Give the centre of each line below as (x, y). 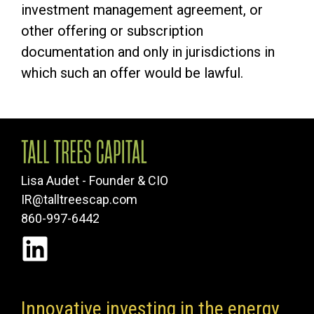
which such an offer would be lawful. (132, 73)
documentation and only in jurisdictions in (148, 52)
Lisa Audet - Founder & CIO (95, 181)
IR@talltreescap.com (79, 200)
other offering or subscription (112, 31)
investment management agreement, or (142, 10)
